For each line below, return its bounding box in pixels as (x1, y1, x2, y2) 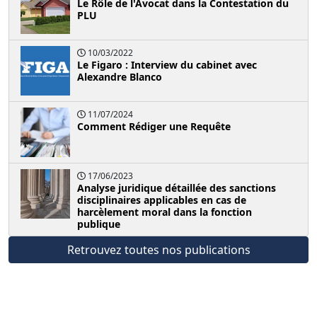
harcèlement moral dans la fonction (77, 204, 252, 219)
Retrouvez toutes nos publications (67, 241, 250, 258)
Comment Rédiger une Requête (77, 119, 231, 133)
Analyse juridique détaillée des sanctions (77, 180, 276, 195)
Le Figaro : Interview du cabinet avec (77, 57, 257, 71)
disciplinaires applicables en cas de (77, 192, 246, 207)
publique (77, 217, 120, 231)
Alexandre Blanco (77, 69, 162, 83)
